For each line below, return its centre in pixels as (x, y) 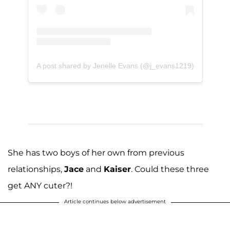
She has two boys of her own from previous (96, 152)
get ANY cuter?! (40, 185)
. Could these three (170, 169)
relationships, (36, 169)
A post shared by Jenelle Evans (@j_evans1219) (115, 65)
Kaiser (117, 169)
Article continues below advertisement (115, 201)
